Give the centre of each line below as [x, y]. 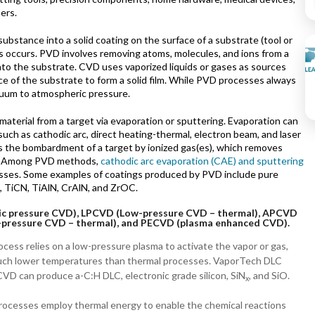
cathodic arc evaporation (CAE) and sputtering [202, 161]
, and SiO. [269, 276]
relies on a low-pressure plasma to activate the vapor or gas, [156, 246]
